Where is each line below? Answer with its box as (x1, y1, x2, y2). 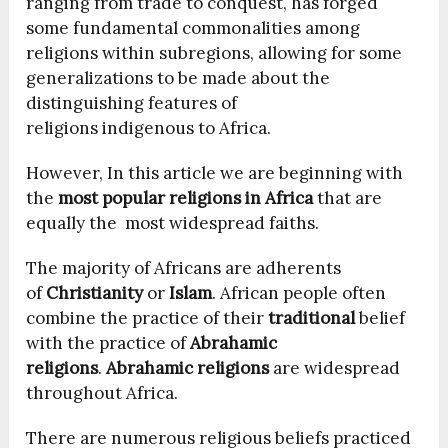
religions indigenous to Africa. (26, 116, 272, 139)
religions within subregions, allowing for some (26, 41, 403, 64)
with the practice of (26, 331, 191, 354)
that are (313, 186, 383, 209)
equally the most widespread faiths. (26, 211, 320, 234)
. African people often (212, 281, 387, 304)
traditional (268, 306, 356, 329)
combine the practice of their (26, 306, 269, 329)
